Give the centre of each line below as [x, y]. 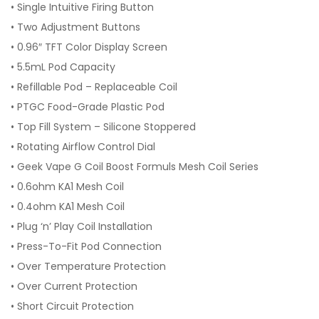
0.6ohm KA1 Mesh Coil [70, 187]
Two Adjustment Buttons [79, 27]
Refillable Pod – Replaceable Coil [97, 87]
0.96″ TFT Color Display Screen [92, 47]
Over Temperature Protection [91, 266]
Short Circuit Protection [75, 306]
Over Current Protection [77, 286]
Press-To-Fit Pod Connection [89, 246]
